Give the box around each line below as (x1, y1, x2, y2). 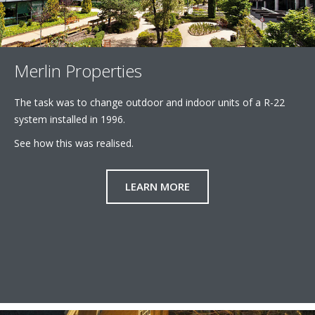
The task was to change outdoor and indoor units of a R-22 (14, 96, 285, 110)
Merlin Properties (14, 59, 142, 83)
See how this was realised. (14, 136, 134, 150)
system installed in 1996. (14, 112, 125, 127)
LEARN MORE (125, 179, 190, 194)
